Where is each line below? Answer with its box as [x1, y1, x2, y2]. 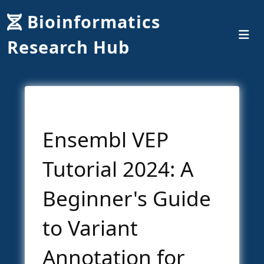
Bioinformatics [27, 10, 160, 33]
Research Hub [7, 35, 130, 58]
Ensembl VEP [42, 125, 169, 153]
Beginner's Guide [42, 184, 211, 212]
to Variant [42, 213, 138, 242]
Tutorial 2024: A [42, 154, 193, 183]
